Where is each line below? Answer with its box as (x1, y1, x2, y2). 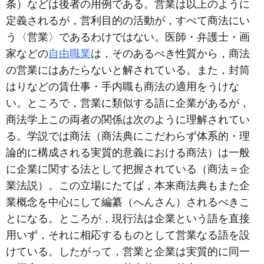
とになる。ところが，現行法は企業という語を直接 (6, 213, 250, 225)
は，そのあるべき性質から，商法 (91, 48, 250, 60)
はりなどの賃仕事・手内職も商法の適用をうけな (6, 81, 239, 93)
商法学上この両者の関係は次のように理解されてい (6, 114, 250, 126)
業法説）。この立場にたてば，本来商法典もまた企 (6, 180, 250, 192)
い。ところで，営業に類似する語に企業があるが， (6, 97, 250, 109)
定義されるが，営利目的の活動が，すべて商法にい (6, 15, 250, 27)
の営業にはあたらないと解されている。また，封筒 (6, 64, 250, 76)
